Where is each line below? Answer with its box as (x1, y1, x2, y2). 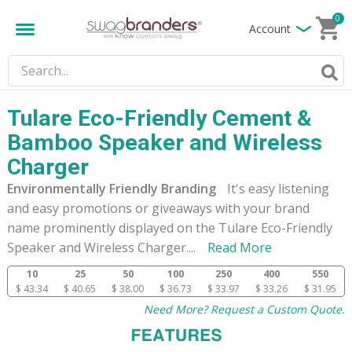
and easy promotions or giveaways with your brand (7, 200, 310, 217)
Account (249, 20, 291, 36)
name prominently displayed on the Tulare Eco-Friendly (7, 219, 332, 236)
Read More (207, 239, 272, 256)
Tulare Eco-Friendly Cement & (7, 105, 312, 131)
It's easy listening (227, 180, 329, 197)
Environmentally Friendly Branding (7, 180, 219, 197)
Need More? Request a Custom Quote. (144, 302, 345, 317)
